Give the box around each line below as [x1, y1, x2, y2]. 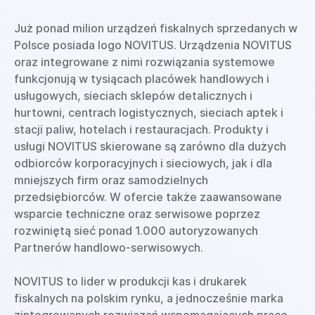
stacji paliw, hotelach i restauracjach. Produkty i [14, 122, 269, 136]
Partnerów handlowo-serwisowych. [14, 240, 203, 255]
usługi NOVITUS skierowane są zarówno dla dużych [14, 139, 286, 153]
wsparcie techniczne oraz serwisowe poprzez [14, 207, 260, 221]
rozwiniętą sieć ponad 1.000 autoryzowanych [14, 224, 258, 238]
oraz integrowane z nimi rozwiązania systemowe [14, 55, 275, 69]
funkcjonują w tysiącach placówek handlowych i [14, 72, 269, 86]
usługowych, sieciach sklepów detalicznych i [14, 89, 252, 103]
